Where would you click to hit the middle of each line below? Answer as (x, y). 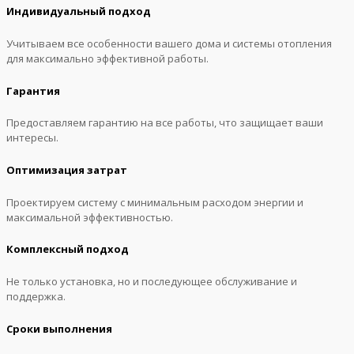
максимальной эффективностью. (90, 217)
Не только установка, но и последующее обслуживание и (152, 282)
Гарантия (33, 90)
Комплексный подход (68, 249)
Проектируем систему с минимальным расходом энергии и (155, 202)
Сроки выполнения (59, 328)
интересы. (32, 138)
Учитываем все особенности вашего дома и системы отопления (169, 43)
